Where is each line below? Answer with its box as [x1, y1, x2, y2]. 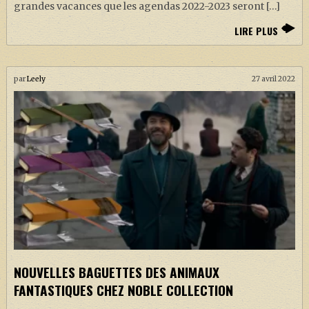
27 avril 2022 [252, 74, 296, 83]
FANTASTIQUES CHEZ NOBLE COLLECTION [13, 279, 233, 300]
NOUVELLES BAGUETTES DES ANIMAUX [13, 261, 219, 282]
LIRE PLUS [235, 23, 279, 38]
